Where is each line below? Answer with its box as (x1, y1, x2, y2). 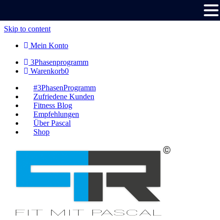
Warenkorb (28, 67, 65, 75)
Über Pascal (33, 119, 71, 127)
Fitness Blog (33, 101, 72, 110)
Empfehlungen (33, 110, 79, 118)
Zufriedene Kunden (33, 92, 94, 101)
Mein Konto (28, 41, 68, 50)
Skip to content (4, 25, 51, 33)
